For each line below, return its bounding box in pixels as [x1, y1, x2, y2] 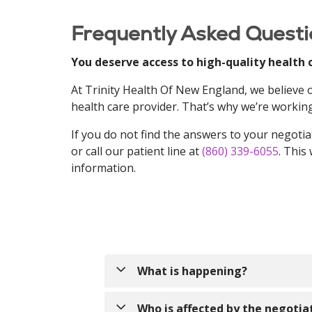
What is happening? [137, 263, 247, 279]
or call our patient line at [71, 143, 202, 159]
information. [71, 160, 136, 175]
